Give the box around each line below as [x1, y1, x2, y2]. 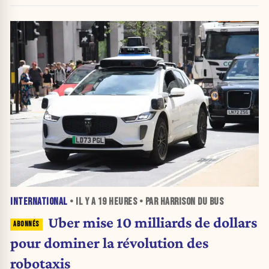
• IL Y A [67, 196, 98, 208]
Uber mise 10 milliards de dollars [47, 214, 257, 231]
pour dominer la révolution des [10, 234, 208, 252]
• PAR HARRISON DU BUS [137, 196, 223, 208]
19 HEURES [97, 196, 137, 208]
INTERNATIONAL [10, 196, 68, 208]
